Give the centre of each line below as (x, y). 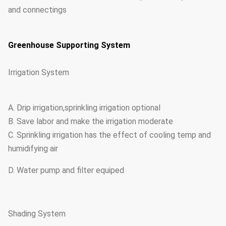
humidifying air (33, 149)
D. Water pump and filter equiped (66, 170)
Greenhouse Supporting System (69, 45)
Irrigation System (39, 72)
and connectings (37, 10)
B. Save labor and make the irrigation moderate (91, 121)
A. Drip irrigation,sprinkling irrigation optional (84, 108)
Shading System (37, 214)
